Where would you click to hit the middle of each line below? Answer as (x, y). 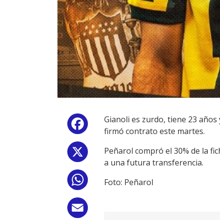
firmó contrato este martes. (154, 131)
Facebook (108, 126)
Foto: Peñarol (129, 182)
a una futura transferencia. (154, 163)
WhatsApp (109, 182)
